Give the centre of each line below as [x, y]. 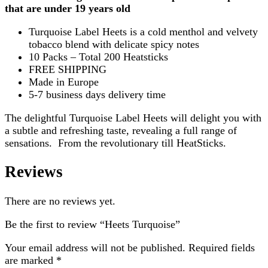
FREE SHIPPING [68, 70]
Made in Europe [64, 82]
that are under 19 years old [68, 9]
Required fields [222, 247]
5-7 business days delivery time [97, 95]
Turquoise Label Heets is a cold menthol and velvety [143, 32]
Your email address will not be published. [95, 247]
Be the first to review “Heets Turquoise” [92, 224]
